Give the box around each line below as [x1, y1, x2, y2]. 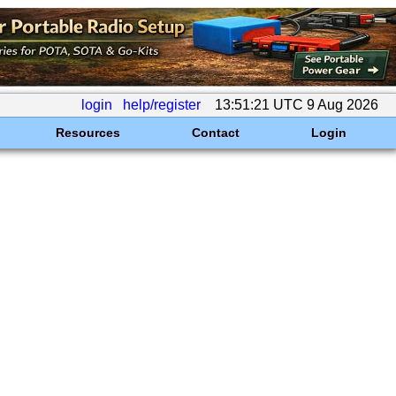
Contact [191, 126, 240, 140]
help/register [123, 97, 201, 112]
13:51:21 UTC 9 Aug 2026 [211, 97, 382, 112]
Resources [55, 126, 120, 140]
